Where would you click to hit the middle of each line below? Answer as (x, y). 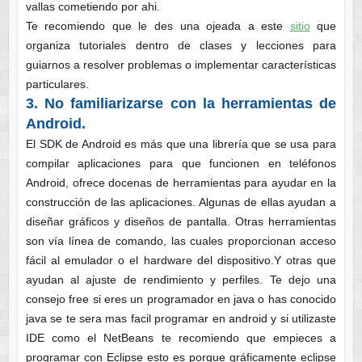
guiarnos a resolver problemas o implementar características (181, 65)
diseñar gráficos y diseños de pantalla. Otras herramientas (181, 222)
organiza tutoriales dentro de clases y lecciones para (181, 46)
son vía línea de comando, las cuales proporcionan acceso (181, 241)
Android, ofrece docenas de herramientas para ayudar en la (181, 183)
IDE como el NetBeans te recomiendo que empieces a (181, 338)
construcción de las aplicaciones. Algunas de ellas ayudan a (181, 202)
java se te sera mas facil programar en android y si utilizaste (181, 319)
